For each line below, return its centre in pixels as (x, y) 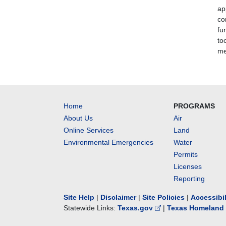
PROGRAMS (194, 106)
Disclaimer (118, 197)
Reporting (189, 179)
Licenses (188, 166)
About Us (78, 118)
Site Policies (163, 197)
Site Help (79, 197)
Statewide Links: (91, 208)
